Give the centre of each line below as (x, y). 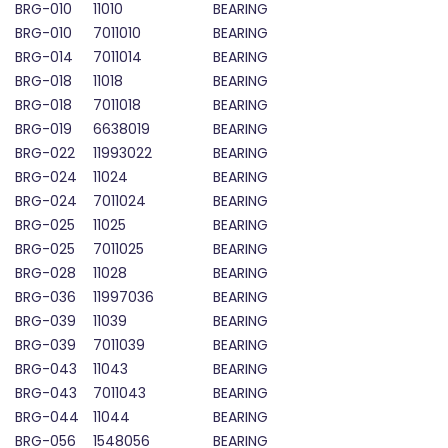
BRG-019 (43, 129)
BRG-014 (44, 57)
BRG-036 (45, 297)
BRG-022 (45, 153)
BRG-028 (45, 273)
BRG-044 (47, 417)
